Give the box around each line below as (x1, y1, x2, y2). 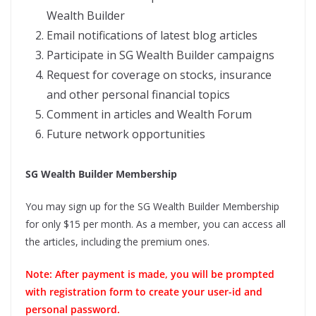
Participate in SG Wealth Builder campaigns (47, 47, 274, 63)
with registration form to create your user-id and (25, 285, 262, 299)
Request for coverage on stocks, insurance (47, 67, 272, 83)
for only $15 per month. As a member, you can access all (25, 217, 286, 231)
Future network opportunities (47, 126, 205, 142)
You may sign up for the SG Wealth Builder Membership (25, 200, 279, 214)
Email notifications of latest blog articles (47, 28, 257, 44)
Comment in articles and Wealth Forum (47, 107, 252, 123)
